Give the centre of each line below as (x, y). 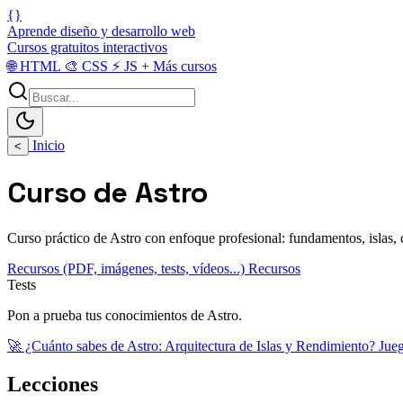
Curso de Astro (107, 193)
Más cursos (183, 66)
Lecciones (53, 384)
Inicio (47, 145)
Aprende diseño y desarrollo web (101, 31)
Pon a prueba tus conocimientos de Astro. (125, 315)
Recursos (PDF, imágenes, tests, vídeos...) (126, 268)
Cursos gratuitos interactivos (87, 47)
